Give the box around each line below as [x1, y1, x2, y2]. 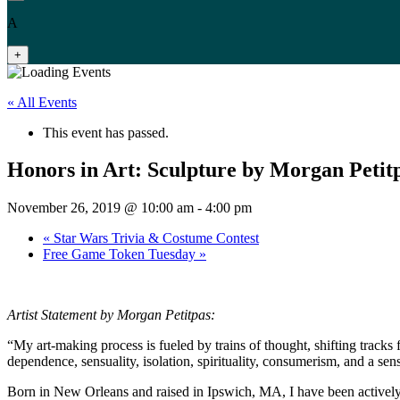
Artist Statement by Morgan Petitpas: [7, 307, 215, 323]
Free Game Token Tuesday [43, 246, 199, 262]
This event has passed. [43, 124, 169, 140]
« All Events [7, 94, 77, 110]
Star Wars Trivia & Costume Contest [50, 230, 259, 246]
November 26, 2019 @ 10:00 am [7, 200, 194, 216]
